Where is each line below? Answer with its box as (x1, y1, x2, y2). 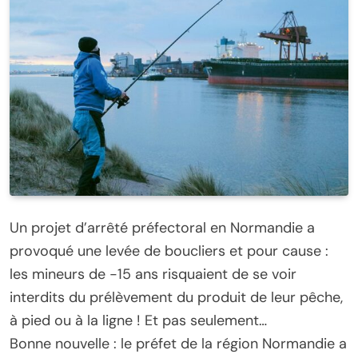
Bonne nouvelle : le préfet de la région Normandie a (10, 333, 347, 353)
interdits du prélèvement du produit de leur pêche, (10, 287, 343, 307)
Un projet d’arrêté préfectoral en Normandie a (10, 217, 315, 237)
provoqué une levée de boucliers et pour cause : (10, 241, 328, 261)
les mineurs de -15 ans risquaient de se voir (10, 264, 296, 284)
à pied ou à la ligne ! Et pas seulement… (10, 310, 267, 330)
